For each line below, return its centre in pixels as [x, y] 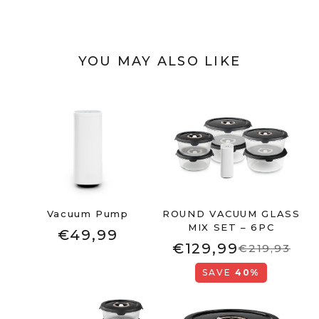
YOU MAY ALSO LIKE [159, 62]
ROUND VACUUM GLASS [231, 214]
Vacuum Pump [88, 214]
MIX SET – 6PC [231, 228]
